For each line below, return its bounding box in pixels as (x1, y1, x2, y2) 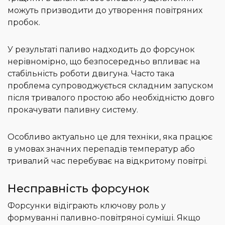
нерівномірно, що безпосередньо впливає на (8, 57, 200, 67)
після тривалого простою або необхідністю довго (8, 93, 214, 103)
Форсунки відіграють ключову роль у (8, 201, 166, 211)
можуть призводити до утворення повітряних (8, 6, 202, 16)
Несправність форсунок (8, 182, 149, 196)
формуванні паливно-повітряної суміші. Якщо (8, 213, 200, 223)
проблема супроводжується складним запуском (8, 81, 213, 91)
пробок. (8, 18, 40, 28)
